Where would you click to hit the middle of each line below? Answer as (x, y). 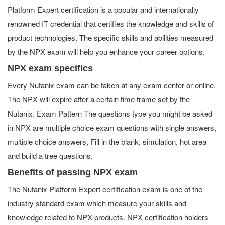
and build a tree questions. (50, 155)
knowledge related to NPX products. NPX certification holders (108, 217)
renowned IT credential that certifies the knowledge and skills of (111, 23)
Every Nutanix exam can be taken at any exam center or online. (112, 85)
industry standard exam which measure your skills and (97, 203)
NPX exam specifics (50, 68)
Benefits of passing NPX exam (73, 172)
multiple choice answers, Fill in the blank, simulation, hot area (107, 141)
